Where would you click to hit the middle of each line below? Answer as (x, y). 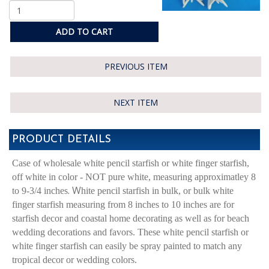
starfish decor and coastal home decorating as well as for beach (131, 218)
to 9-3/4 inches (40, 191)
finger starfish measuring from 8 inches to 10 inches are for (123, 204)
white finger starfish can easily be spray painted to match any (127, 246)
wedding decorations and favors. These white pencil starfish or (130, 232)
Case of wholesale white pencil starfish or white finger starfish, (131, 163)
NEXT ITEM (136, 102)
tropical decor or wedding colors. (74, 260)
